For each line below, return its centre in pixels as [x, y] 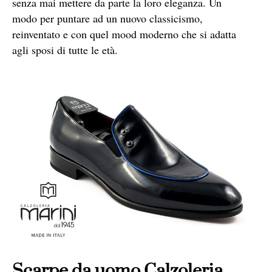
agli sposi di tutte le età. [65, 50]
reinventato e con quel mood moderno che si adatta [124, 34]
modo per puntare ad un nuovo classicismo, [107, 19]
